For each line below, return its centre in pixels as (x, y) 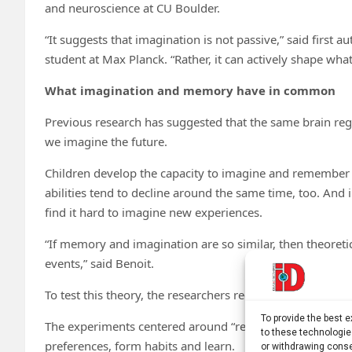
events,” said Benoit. (99, 263)
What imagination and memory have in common (190, 90)
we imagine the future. (106, 141)
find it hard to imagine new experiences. (154, 212)
